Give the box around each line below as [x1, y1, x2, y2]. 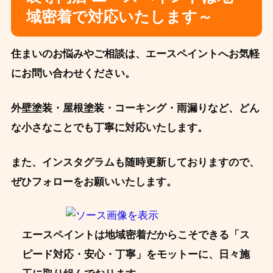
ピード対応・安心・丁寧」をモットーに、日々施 [21, 249, 250, 261]
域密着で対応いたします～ [26, 7, 213, 25]
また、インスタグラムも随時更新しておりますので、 [10, 157, 260, 168]
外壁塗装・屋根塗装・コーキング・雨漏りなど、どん [10, 102, 260, 114]
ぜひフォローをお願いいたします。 [10, 176, 177, 188]
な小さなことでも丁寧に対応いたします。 [10, 121, 208, 133]
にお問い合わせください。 [10, 67, 135, 79]
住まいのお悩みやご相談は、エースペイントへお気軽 [10, 48, 260, 60]
